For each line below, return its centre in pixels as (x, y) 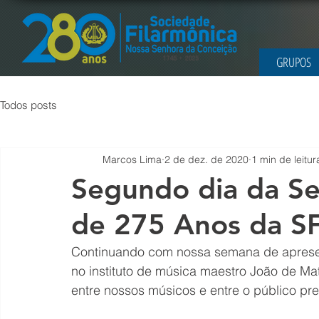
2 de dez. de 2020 (206, 159)
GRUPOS (293, 62)
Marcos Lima (132, 159)
